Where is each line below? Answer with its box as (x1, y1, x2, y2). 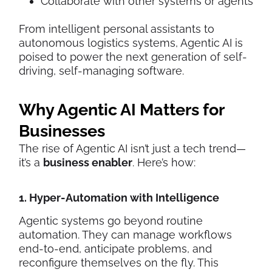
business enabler (43, 156, 132, 169)
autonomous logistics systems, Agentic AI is (19, 36, 243, 50)
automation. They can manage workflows (19, 228, 232, 242)
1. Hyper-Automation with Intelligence (19, 191, 219, 205)
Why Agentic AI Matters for (19, 100, 224, 120)
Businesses (19, 121, 105, 141)
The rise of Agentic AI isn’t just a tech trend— (19, 142, 246, 155)
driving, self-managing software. (19, 64, 184, 78)
